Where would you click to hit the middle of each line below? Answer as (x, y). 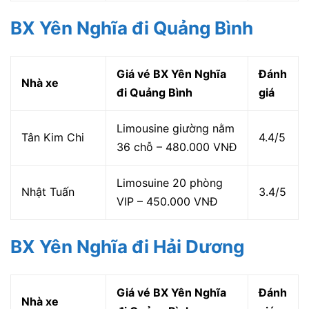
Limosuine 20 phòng (170, 183)
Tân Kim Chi (53, 138)
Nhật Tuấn (48, 192)
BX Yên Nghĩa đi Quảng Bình (132, 28)
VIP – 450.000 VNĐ (167, 202)
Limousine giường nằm (176, 129)
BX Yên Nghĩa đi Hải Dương (127, 247)
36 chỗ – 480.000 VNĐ (177, 147)
